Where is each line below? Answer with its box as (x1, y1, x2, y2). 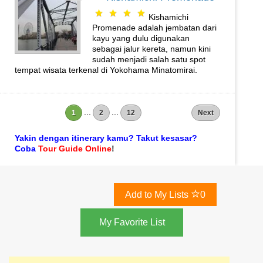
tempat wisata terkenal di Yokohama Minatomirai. (15, 65, 197, 75)
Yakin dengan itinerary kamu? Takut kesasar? (15, 133, 197, 143)
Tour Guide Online (38, 144, 112, 153)
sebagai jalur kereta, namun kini (92, 44, 211, 53)
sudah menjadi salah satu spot (92, 55, 205, 64)
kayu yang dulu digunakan (92, 33, 190, 43)
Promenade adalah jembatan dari (92, 23, 217, 32)
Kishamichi (149, 12, 188, 22)
